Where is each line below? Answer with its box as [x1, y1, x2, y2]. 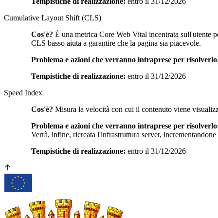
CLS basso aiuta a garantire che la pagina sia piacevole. [31, 38, 201, 47]
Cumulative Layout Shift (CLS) [4, 13, 101, 22]
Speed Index [4, 88, 42, 97]
